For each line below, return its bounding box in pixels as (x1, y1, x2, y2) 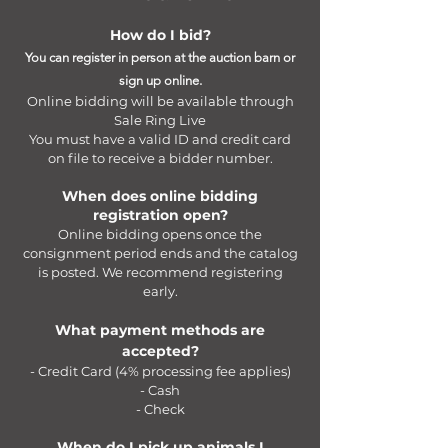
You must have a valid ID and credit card (29, 131, 291, 147)
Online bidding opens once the (58, 226, 262, 242)
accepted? (121, 342, 199, 360)
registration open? (92, 206, 228, 224)
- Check (135, 401, 185, 417)
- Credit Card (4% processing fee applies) (29, 363, 291, 379)
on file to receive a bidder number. (47, 150, 273, 166)
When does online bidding (62, 187, 258, 205)
